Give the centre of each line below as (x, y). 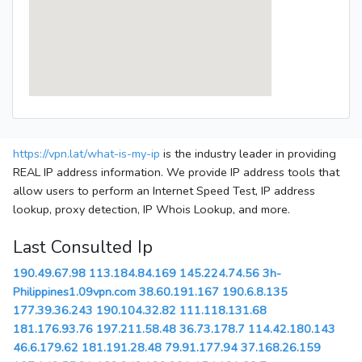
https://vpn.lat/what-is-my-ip (86, 154)
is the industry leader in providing (248, 154)
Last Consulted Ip (83, 248)
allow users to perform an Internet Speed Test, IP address (164, 191)
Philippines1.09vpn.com (74, 292)
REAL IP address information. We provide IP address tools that (176, 173)
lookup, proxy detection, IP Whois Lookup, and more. (152, 210)
